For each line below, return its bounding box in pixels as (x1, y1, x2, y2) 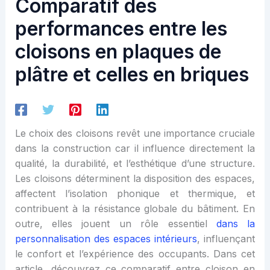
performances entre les (14, 17, 227, 41)
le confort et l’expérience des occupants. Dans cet (14, 248, 256, 260)
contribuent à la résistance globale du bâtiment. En (14, 202, 256, 215)
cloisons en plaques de (14, 40, 221, 64)
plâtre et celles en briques (14, 63, 249, 87)
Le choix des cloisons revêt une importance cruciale (14, 127, 256, 140)
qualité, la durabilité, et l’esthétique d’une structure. (14, 157, 256, 170)
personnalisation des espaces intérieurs (14, 233, 198, 245)
